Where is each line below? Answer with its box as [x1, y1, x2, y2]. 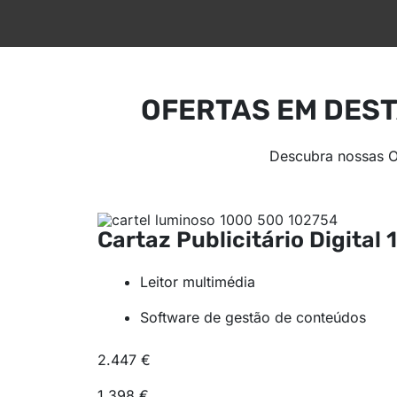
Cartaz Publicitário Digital [97, 226, 386, 253]
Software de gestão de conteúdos [139, 307, 366, 326]
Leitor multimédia [139, 272, 255, 291]
